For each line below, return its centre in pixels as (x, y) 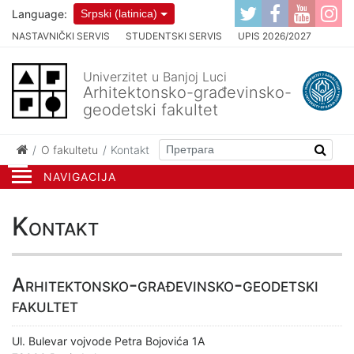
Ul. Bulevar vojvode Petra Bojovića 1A (108, 341)
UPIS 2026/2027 (275, 36)
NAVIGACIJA (80, 176)
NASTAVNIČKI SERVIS (61, 36)
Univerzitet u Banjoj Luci (155, 76)
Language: (40, 13)
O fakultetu (70, 149)
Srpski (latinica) (119, 13)
